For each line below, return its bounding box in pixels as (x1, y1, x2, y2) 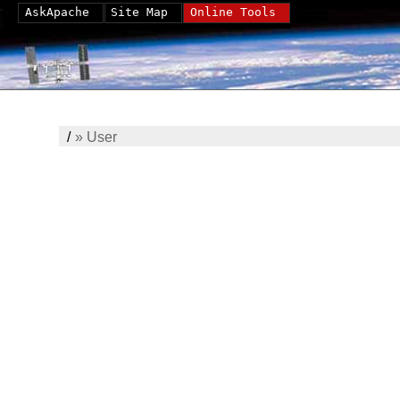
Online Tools (189, 5, 276, 19)
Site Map (111, 5, 169, 19)
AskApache (24, 5, 89, 19)
